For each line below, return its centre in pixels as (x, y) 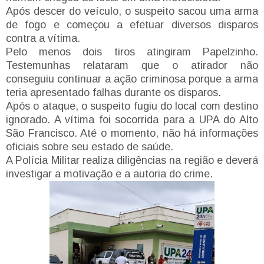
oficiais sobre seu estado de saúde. (90, 146)
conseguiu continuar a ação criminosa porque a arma (132, 79)
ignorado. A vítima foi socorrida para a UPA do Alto (132, 119)
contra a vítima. (43, 38)
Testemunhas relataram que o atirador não (132, 65)
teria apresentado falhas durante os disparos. (113, 92)
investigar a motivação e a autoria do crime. (109, 174)
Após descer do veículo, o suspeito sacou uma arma (132, 11)
